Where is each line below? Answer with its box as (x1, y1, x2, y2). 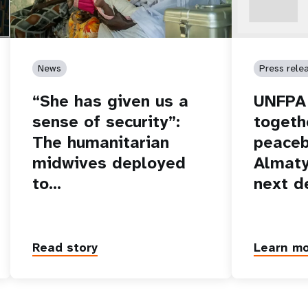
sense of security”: (32, 110, 181, 133)
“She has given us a (32, 89, 189, 112)
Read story (32, 239, 98, 256)
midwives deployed (32, 151, 186, 174)
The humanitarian (32, 131, 170, 153)
